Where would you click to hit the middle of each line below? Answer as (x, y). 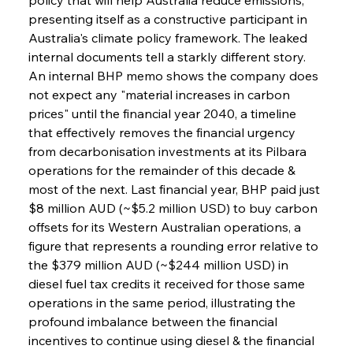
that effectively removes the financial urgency (163, 132)
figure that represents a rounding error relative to (175, 245)
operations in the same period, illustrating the (163, 302)
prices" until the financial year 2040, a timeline (163, 113)
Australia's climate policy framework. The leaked (169, 37)
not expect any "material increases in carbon (160, 94)
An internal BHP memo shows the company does (175, 75)
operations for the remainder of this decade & (163, 170)
